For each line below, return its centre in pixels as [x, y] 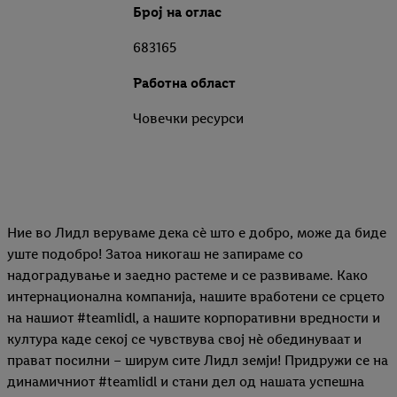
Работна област [184, 83]
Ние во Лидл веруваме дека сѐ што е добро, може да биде [197, 233]
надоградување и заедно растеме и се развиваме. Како [187, 276]
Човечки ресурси [188, 119]
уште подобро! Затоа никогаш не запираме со [155, 254]
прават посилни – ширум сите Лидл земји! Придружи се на [198, 361]
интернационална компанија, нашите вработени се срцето [196, 297]
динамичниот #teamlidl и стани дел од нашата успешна [186, 382]
